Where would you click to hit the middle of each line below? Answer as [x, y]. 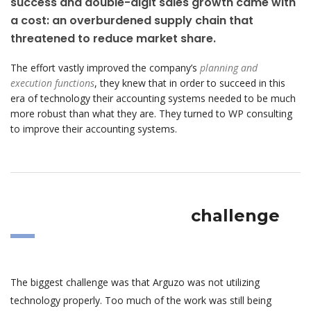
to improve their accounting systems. [94, 128]
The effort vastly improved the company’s [105, 67]
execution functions [52, 83]
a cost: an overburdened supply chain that [132, 20]
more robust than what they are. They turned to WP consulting [151, 113]
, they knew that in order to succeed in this [190, 83]
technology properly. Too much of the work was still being [141, 300]
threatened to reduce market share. [113, 38]
